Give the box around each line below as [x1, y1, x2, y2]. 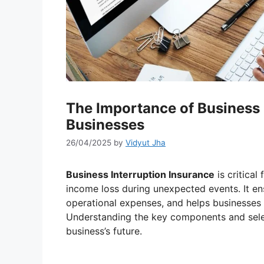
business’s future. [66, 225, 142, 237]
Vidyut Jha [126, 138, 166, 148]
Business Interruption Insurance [66, 169, 214, 181]
